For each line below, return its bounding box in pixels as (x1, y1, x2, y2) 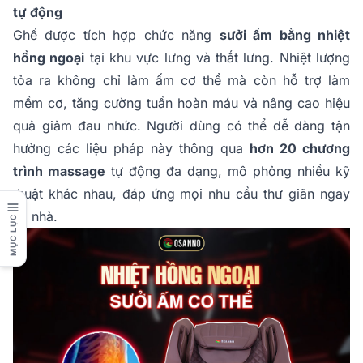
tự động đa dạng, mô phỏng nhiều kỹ (105, 163, 350, 180)
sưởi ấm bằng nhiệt (219, 27, 351, 44)
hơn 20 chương (250, 140, 350, 157)
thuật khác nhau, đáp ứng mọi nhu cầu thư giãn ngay (13, 186, 350, 203)
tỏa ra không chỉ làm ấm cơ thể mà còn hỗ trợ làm (13, 72, 350, 89)
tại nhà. (13, 208, 58, 225)
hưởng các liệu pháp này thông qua (13, 140, 250, 157)
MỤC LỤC (7, 214, 18, 256)
